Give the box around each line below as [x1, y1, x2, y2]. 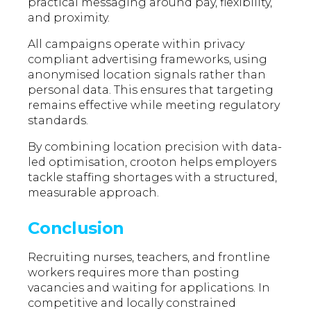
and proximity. [28, 11, 110, 25]
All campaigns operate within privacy [28, 37, 245, 51]
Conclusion [28, 218, 125, 239]
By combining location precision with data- [28, 140, 283, 154]
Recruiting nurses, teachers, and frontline [28, 251, 271, 264]
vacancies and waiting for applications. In [28, 281, 271, 295]
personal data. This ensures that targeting [28, 83, 274, 97]
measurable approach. [28, 186, 160, 200]
